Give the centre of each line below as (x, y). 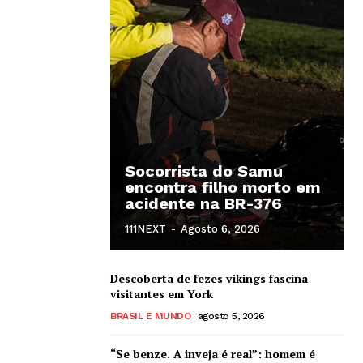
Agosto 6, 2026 (220, 228)
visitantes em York (162, 293)
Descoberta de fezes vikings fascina (209, 278)
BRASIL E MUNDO (150, 316)
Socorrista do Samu (204, 171)
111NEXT (145, 228)
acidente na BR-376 (203, 203)
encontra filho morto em (223, 187)
